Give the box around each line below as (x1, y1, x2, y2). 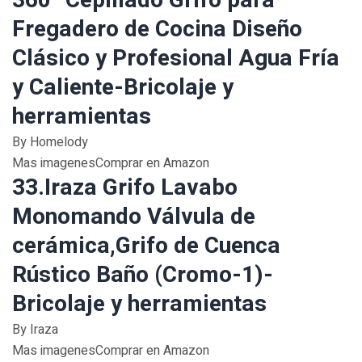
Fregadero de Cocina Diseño (12, 13, 302, 46)
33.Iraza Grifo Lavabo (12, 171, 238, 204)
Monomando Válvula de (12, 200, 255, 234)
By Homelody (12, 133, 88, 152)
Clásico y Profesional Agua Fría (12, 42, 339, 75)
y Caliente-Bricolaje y (12, 71, 234, 104)
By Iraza (12, 320, 58, 339)
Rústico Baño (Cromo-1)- (12, 259, 273, 292)
